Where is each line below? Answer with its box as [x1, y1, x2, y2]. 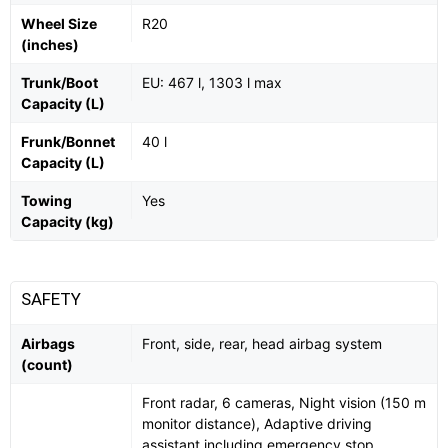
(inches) [21, 35, 79, 53]
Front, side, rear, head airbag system [142, 334, 382, 352]
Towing [21, 191, 72, 209]
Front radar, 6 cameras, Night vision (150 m [142, 393, 426, 411]
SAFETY [21, 288, 85, 309]
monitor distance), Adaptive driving [142, 414, 372, 432]
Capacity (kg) [21, 212, 114, 230]
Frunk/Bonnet [21, 132, 115, 150]
